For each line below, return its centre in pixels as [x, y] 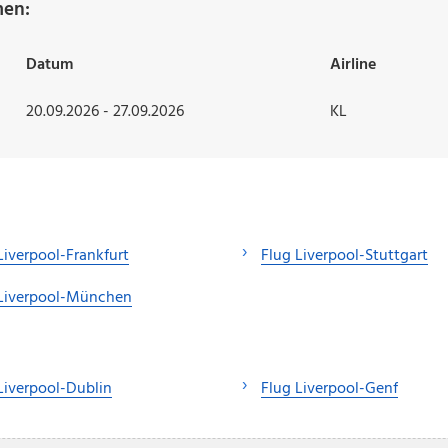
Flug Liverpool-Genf [329, 389]
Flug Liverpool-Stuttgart [344, 256]
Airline [353, 65]
